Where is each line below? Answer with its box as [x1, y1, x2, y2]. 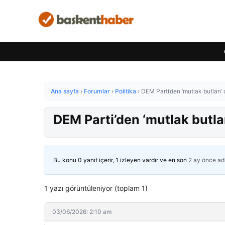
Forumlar [84, 87, 110, 95]
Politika [115, 87, 136, 95]
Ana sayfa [51, 87, 79, 95]
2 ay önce [188, 156, 216, 164]
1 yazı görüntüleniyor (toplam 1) [44, 184, 148, 192]
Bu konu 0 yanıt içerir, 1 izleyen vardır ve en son [53, 156, 188, 164]
